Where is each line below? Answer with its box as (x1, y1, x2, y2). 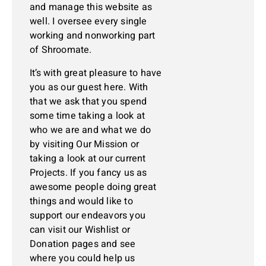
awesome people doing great (30, 179, 157, 194)
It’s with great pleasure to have (30, 65, 162, 80)
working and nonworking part (30, 28, 156, 43)
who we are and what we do (30, 122, 151, 137)
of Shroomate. (30, 43, 92, 58)
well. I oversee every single (30, 14, 147, 29)
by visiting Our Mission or (30, 137, 140, 151)
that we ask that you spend (30, 94, 147, 109)
